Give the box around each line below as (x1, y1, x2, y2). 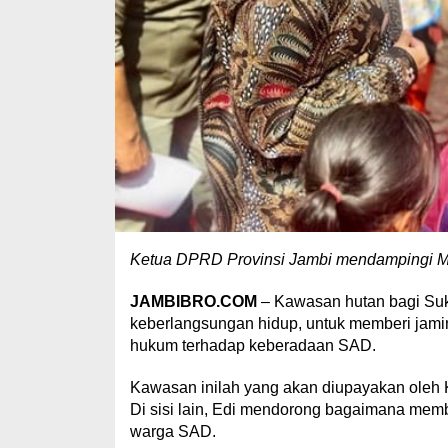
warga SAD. (129, 423, 216, 441)
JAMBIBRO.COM (129, 293, 257, 311)
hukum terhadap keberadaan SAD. (129, 337, 376, 355)
